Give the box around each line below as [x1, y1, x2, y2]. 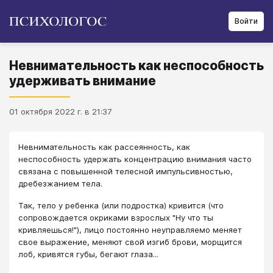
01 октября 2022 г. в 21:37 [9, 107, 112, 116]
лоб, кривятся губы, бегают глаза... [18, 249, 158, 260]
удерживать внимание [9, 73, 156, 88]
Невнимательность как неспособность [9, 58, 264, 73]
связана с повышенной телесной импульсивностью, [18, 166, 233, 176]
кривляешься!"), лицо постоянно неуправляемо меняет [18, 225, 242, 235]
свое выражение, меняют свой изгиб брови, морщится [18, 237, 242, 247]
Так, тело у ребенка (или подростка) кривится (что [18, 200, 224, 211]
